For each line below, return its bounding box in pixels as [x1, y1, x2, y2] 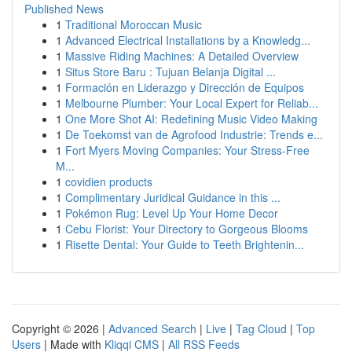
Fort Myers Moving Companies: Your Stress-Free [65, 142, 310, 158]
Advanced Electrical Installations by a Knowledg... [65, 32, 310, 48]
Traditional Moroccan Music [65, 16, 202, 32]
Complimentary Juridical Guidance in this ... [65, 189, 280, 205]
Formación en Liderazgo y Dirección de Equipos [65, 79, 304, 95]
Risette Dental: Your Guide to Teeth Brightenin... [65, 236, 304, 252]
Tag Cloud [236, 321, 287, 336]
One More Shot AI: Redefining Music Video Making [65, 111, 317, 126]
